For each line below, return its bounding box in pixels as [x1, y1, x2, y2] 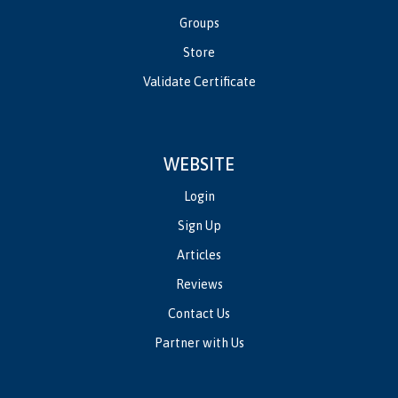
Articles [177, 248, 221, 262]
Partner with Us [154, 336, 244, 350]
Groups [179, 16, 219, 30]
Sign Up [177, 219, 221, 233]
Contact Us [168, 306, 230, 321]
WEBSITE [163, 154, 235, 174]
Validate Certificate [142, 75, 256, 89]
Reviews [175, 277, 223, 291]
